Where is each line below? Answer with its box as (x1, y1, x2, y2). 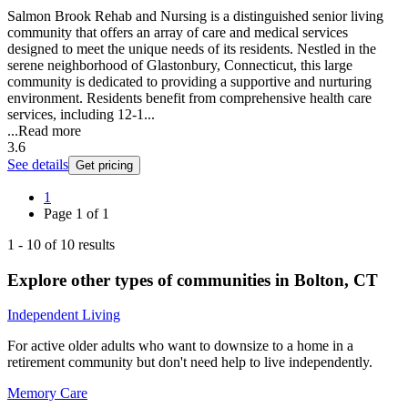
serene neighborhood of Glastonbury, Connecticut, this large (7, 56, 352, 73)
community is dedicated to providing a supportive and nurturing (7, 73, 372, 89)
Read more (18, 122, 81, 138)
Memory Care (7, 385, 87, 402)
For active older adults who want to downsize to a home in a (7, 338, 353, 354)
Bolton (294, 270, 344, 290)
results (75, 236, 115, 252)
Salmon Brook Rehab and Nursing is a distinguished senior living (7, 7, 383, 24)
